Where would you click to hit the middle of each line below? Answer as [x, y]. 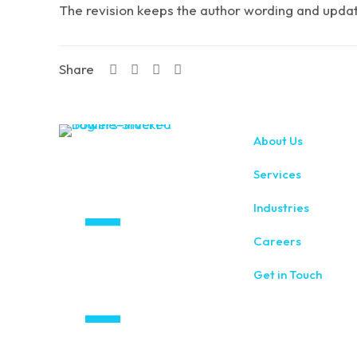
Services [277, 174]
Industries [281, 208]
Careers [277, 241]
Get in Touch [288, 275]
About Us [278, 141]
